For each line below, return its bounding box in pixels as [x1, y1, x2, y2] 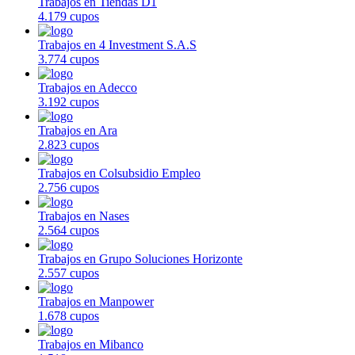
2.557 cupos [38, 265, 99, 280]
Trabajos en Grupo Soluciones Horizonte [38, 251, 242, 265]
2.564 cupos [38, 223, 99, 237]
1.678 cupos [38, 308, 99, 323]
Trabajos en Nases [38, 208, 129, 223]
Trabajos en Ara [38, 123, 117, 137]
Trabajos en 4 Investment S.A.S [38, 37, 197, 52]
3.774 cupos [38, 52, 99, 66]
